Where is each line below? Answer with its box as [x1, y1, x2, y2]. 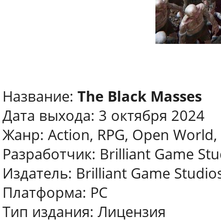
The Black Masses [77, 86, 202, 106]
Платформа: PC [2, 183, 108, 202]
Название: [2, 86, 77, 106]
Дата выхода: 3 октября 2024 [2, 106, 205, 125]
